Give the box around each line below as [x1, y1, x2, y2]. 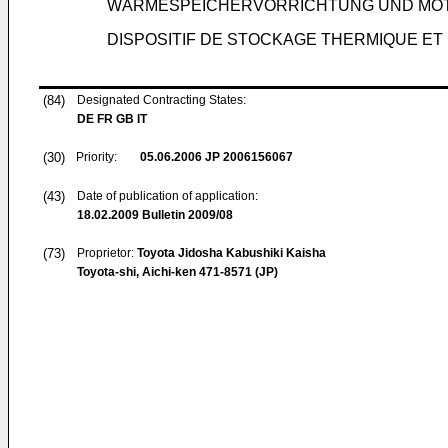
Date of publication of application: [77, 189, 258, 203]
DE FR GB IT [77, 112, 147, 126]
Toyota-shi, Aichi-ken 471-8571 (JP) [77, 265, 278, 279]
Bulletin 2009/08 [139, 208, 233, 222]
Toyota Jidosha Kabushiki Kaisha [137, 246, 326, 260]
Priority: [76, 150, 117, 164]
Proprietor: [77, 246, 137, 260]
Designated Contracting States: [77, 93, 246, 107]
